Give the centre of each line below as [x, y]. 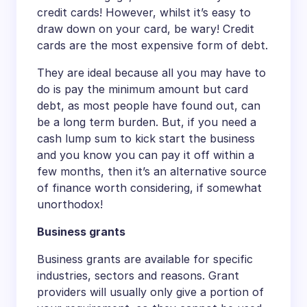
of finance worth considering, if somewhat [149, 187]
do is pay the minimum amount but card [143, 89]
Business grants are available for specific [145, 259]
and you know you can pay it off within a [146, 155]
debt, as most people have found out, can [149, 105]
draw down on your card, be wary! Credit [146, 28]
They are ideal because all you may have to [151, 72]
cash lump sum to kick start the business [146, 138]
